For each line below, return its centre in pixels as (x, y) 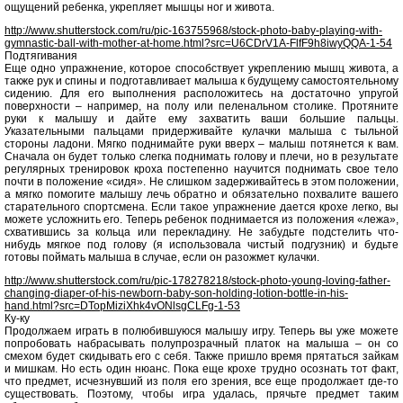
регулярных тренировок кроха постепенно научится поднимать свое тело (201, 169)
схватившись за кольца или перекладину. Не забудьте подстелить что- (201, 232)
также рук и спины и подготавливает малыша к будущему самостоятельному (201, 81)
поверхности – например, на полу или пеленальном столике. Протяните (201, 106)
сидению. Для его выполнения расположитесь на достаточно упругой (201, 94)
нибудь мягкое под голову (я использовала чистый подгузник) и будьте (201, 245)
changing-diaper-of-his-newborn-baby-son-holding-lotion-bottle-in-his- (176, 293)
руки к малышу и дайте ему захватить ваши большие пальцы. (201, 119)
